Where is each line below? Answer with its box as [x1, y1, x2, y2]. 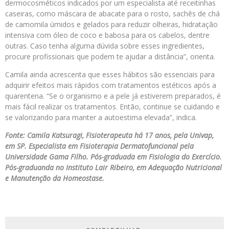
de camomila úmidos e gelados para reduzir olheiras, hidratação [5, 19, 218, 30]
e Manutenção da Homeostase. [5, 173, 104, 184]
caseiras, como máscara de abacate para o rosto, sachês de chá [5, 9, 220, 19]
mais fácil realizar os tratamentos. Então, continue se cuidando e [5, 102, 220, 112]
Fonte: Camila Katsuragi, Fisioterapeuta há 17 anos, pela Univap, [5, 130, 214, 141]
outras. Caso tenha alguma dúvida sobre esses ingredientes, [5, 41, 204, 51]
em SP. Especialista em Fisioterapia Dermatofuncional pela [5, 141, 194, 151]
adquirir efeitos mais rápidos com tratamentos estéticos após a [5, 80, 216, 90]
